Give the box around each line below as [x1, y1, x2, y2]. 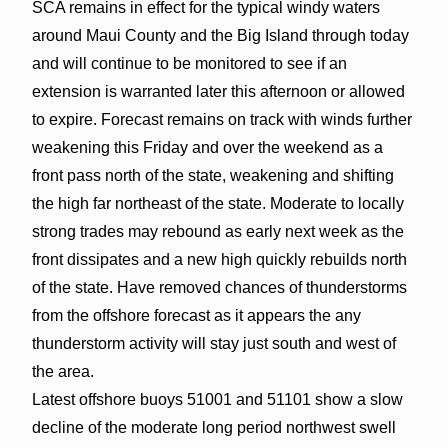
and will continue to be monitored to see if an [31, 54, 347, 72]
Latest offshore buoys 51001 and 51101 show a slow [31, 390, 403, 408]
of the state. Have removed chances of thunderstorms [31, 278, 407, 296]
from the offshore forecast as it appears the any [31, 306, 361, 324]
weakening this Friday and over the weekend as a [31, 138, 383, 156]
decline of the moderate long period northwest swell [31, 418, 396, 436]
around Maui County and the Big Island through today [31, 26, 409, 44]
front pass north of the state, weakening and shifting [31, 166, 394, 184]
